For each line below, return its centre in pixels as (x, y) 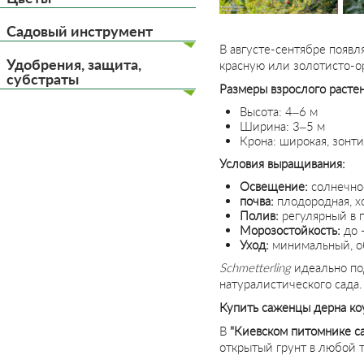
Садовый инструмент (80, 31)
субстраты (43, 79)
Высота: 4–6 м (279, 111)
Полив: (259, 215)
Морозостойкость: (290, 230)
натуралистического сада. (291, 284)
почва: (257, 201)
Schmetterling (255, 267)
